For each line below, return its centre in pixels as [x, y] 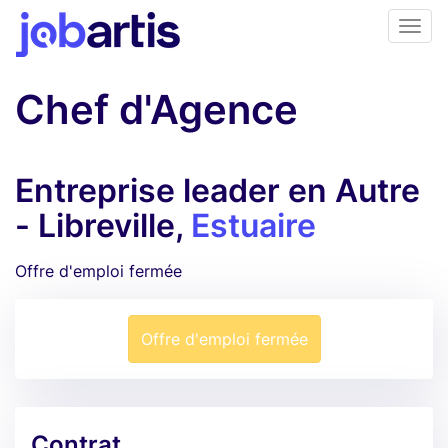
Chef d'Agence [156, 109]
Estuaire [253, 225]
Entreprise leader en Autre [217, 190]
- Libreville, [103, 225]
